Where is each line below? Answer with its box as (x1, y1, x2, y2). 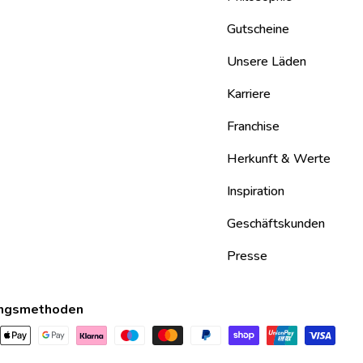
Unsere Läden (227, 53, 306, 71)
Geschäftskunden (227, 215, 325, 233)
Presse (227, 247, 267, 266)
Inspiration (227, 182, 284, 201)
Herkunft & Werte (227, 150, 331, 169)
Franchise (227, 117, 280, 136)
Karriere (227, 85, 271, 104)
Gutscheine (227, 20, 289, 39)
